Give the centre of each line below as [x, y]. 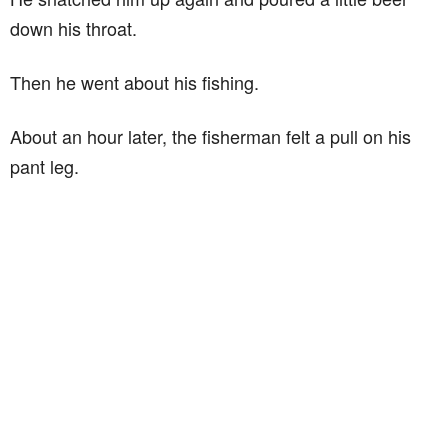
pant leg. [44, 166]
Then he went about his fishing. [134, 82]
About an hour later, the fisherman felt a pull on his [210, 136]
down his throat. [73, 28]
